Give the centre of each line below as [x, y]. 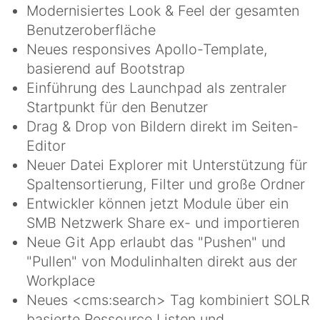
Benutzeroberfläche [91, 30]
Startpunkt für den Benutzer [117, 107]
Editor [46, 145]
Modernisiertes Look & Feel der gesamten [163, 10]
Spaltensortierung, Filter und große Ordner [166, 184]
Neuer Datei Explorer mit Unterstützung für [167, 165]
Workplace [61, 280]
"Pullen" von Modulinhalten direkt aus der [162, 261]
